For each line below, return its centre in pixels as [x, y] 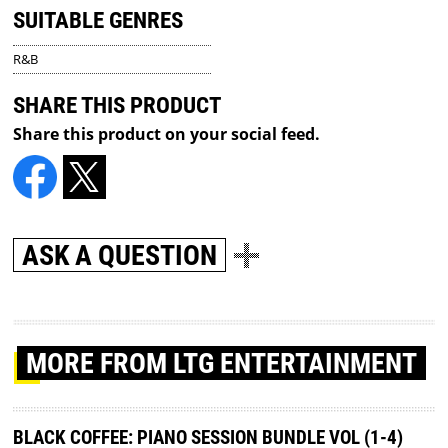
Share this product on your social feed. [167, 133]
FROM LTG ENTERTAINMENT [259, 363]
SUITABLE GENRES [98, 21]
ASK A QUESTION [120, 255]
